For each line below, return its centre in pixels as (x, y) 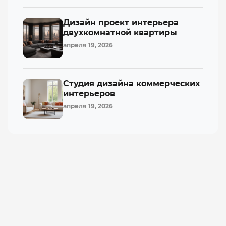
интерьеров (89, 93)
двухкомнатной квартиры (120, 32)
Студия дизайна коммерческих (131, 83)
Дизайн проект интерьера (121, 22)
